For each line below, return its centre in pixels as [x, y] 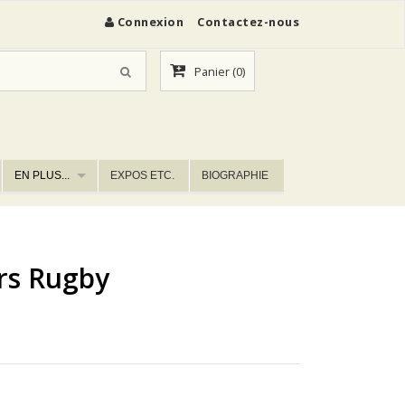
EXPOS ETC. [143, 175]
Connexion [150, 22]
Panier [212, 71]
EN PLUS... [42, 175]
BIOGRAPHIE [235, 175]
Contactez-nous [248, 22]
